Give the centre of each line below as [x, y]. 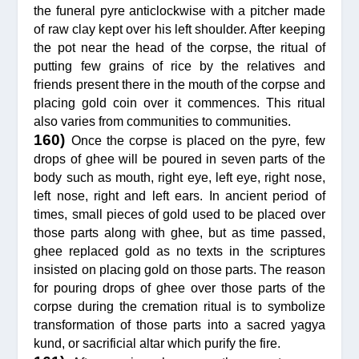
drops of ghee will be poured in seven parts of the [179, 159]
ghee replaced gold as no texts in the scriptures [179, 252]
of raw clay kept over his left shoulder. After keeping [179, 30]
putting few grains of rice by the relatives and [179, 67]
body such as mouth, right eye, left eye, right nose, [179, 178]
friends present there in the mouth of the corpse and [179, 85]
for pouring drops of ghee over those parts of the [179, 288]
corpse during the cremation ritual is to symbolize [179, 307]
